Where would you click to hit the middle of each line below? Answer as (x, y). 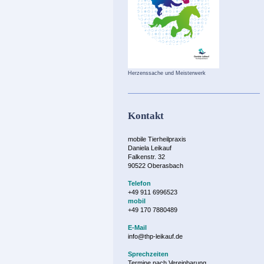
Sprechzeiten (148, 254)
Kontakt (146, 116)
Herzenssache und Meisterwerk (167, 73)
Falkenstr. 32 (146, 157)
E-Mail (137, 228)
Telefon (139, 184)
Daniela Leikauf (150, 148)
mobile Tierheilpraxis (157, 139)
